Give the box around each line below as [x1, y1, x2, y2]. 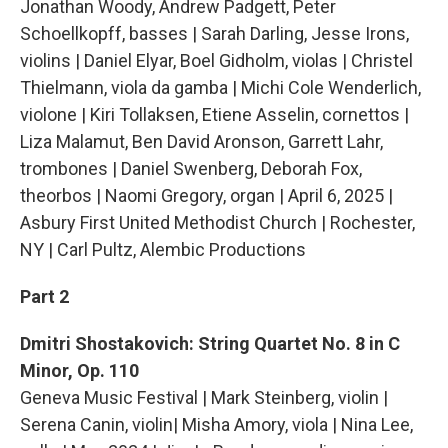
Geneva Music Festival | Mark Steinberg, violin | [20, 387, 388, 409]
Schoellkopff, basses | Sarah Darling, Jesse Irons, [20, 23, 409, 45]
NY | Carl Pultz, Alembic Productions [20, 239, 306, 261]
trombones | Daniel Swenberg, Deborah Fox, [20, 158, 362, 180]
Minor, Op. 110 [20, 360, 139, 382]
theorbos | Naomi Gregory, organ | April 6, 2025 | [20, 185, 393, 207]
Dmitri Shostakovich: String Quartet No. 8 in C [20, 333, 400, 355]
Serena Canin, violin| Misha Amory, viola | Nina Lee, [20, 414, 413, 436]
